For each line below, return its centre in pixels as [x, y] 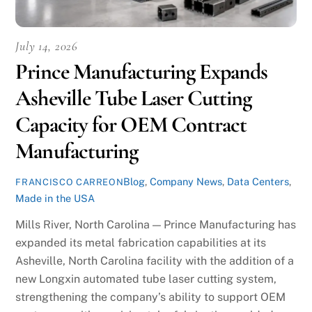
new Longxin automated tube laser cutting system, [146, 279]
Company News [186, 181]
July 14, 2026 [47, 46]
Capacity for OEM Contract [131, 124]
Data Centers [258, 181]
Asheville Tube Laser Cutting [134, 97]
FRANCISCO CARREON [70, 182]
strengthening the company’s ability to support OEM [151, 297]
